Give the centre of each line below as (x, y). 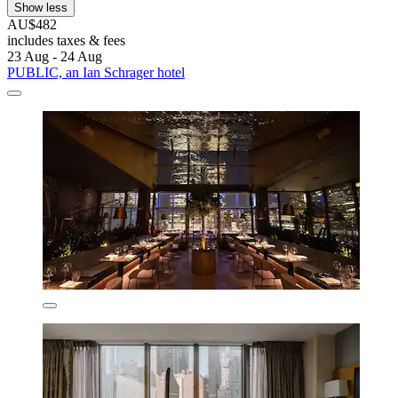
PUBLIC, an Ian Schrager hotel (96, 73)
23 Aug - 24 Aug (55, 57)
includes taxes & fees (66, 41)
